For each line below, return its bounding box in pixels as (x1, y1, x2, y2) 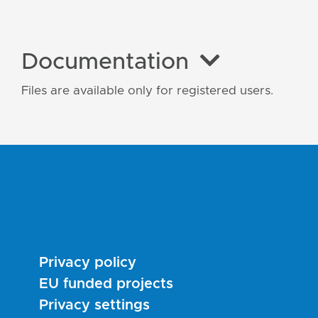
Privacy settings (39, 298, 150, 313)
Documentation (21, 51, 189, 75)
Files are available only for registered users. (21, 84, 273, 97)
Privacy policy (39, 256, 136, 270)
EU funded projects (39, 277, 173, 292)
